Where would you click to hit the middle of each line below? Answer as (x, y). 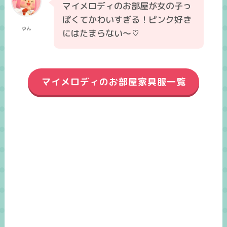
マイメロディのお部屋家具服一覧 (113, 82)
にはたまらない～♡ (101, 33)
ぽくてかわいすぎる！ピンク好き (127, 19)
